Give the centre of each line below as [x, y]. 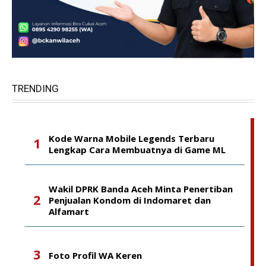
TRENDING [35, 88]
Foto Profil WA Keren [95, 255]
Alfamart [69, 211]
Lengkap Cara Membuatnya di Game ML [137, 150]
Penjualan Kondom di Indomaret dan [130, 200]
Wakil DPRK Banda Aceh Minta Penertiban [141, 189]
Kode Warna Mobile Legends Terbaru [132, 138]
